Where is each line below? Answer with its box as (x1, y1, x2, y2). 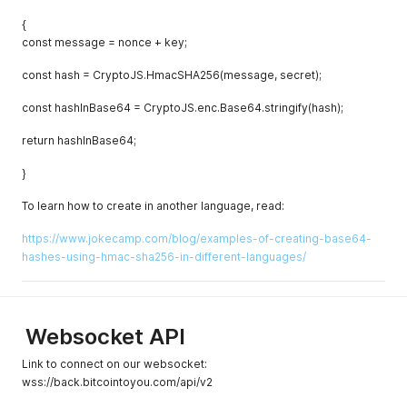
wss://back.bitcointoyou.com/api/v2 (22, 375, 213, 389)
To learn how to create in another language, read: (22, 199, 284, 213)
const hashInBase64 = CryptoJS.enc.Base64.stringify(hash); (22, 101, 343, 114)
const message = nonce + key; (22, 35, 187, 49)
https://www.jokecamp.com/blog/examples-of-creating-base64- (22, 232, 372, 245)
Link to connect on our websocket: (22, 357, 207, 371)
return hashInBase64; (22, 134, 136, 147)
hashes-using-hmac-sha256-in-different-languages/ (22, 250, 306, 263)
